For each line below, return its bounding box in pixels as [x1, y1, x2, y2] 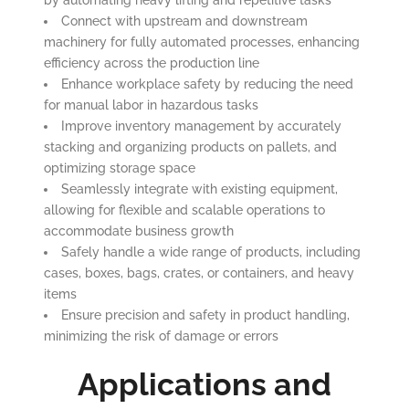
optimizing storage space [43, 161, 195, 175]
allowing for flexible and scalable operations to [43, 203, 325, 217]
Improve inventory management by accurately [60, 119, 341, 133]
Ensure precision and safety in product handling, [60, 308, 350, 322]
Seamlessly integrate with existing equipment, [60, 182, 338, 196]
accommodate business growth [43, 224, 234, 238]
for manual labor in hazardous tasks [43, 98, 258, 112]
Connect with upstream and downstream [60, 14, 308, 28]
